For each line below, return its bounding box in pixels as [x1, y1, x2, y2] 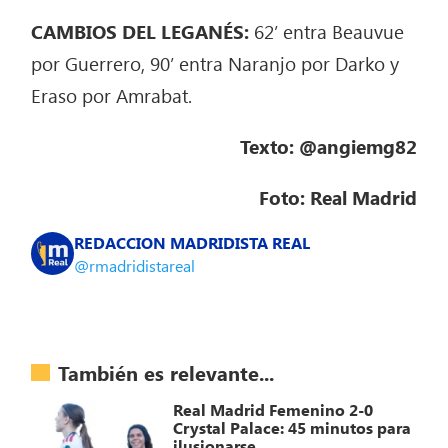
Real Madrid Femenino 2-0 [173, 399, 374, 421]
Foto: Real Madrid [258, 184, 417, 211]
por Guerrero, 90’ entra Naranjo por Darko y [31, 50, 400, 77]
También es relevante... [58, 358, 275, 386]
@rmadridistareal [74, 255, 196, 277]
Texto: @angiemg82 [239, 133, 417, 160]
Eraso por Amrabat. [31, 82, 193, 109]
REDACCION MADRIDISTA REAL [74, 232, 311, 254]
